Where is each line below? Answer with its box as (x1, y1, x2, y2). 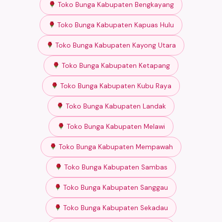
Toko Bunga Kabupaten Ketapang (59, 61, 170, 70)
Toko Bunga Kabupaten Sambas (62, 163, 167, 171)
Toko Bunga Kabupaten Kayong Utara (54, 41, 176, 50)
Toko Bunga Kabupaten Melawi (64, 122, 165, 131)
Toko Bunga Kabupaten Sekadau (61, 203, 168, 212)
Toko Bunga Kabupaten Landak (63, 102, 166, 111)
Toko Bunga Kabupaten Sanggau (61, 183, 168, 192)
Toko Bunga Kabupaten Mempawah (56, 142, 173, 151)
